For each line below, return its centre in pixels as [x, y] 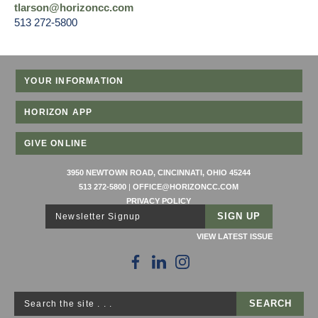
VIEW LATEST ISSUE [235, 236]
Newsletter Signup [98, 216]
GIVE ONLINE [56, 143]
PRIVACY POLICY [159, 201]
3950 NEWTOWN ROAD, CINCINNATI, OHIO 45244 [159, 172]
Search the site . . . [68, 303]
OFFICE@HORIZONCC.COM [186, 186]
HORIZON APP [59, 112]
